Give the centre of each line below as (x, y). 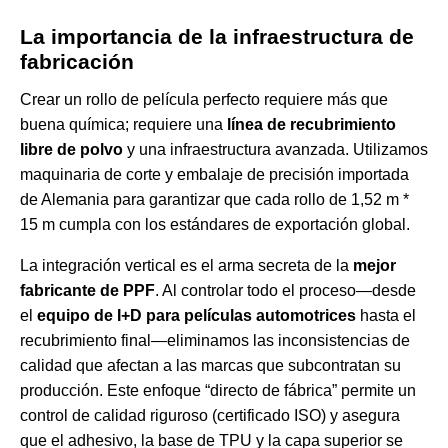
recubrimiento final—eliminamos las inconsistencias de (215, 341)
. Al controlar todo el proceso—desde (285, 291)
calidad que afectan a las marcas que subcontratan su (210, 366)
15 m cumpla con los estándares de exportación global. (215, 225)
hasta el (386, 316)
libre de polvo (71, 150)
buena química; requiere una (123, 125)
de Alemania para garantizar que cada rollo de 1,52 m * (214, 200)
